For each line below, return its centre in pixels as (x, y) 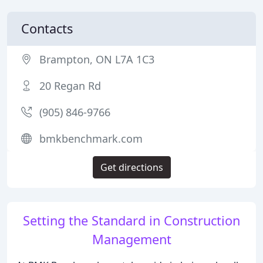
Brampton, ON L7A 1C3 (97, 59)
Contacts (47, 28)
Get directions (131, 167)
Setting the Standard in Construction (131, 220)
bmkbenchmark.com (91, 139)
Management (131, 239)
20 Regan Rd (70, 86)
